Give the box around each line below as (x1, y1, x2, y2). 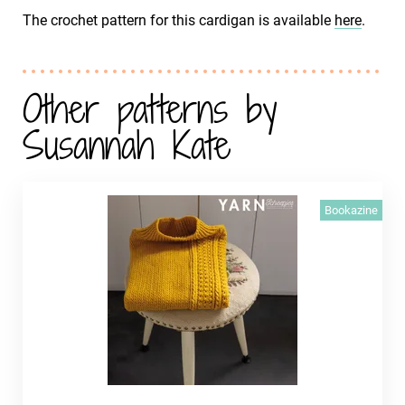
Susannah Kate (23, 118, 231, 172)
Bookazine (325, 203, 378, 217)
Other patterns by (23, 82, 278, 136)
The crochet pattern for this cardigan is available (23, 12, 334, 29)
